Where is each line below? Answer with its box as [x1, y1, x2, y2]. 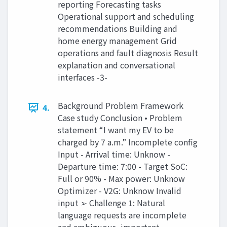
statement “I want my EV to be [58, 124, 174, 136]
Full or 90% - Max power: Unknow [58, 172, 185, 185]
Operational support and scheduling [58, 10, 194, 23]
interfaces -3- [58, 71, 107, 84]
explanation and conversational [58, 59, 175, 71]
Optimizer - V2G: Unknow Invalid [58, 184, 181, 197]
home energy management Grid [58, 34, 177, 47]
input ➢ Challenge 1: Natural [58, 197, 165, 209]
